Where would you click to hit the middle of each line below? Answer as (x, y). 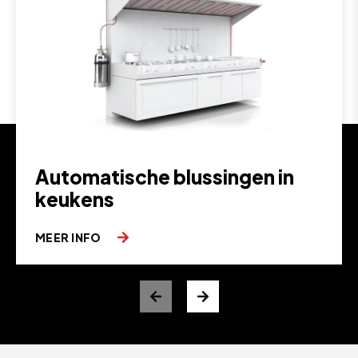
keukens (75, 199)
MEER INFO (70, 237)
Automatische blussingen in (165, 176)
